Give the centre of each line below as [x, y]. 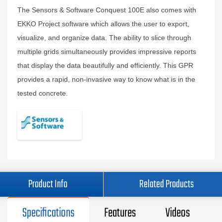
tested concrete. [43, 93]
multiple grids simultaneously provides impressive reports [107, 52]
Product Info [48, 184]
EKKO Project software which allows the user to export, [103, 24]
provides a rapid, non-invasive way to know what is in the [106, 79]
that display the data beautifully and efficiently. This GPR [105, 65]
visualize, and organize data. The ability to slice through [104, 38]
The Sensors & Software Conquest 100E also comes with [107, 10]
